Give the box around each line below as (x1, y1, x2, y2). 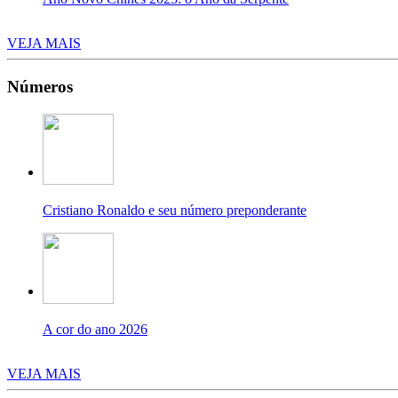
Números (7, 77, 73, 97)
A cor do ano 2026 (43, 321, 147, 337)
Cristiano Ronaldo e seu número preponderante (43, 202, 306, 218)
